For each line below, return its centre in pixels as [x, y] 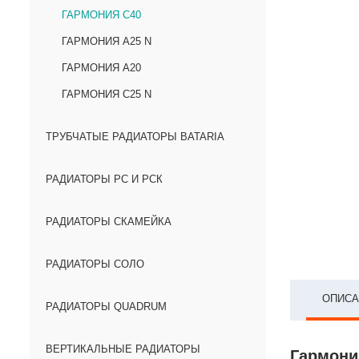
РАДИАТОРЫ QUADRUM [106, 307]
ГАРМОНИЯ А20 [101, 68]
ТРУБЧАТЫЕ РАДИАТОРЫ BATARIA [135, 137]
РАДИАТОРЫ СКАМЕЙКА [109, 222]
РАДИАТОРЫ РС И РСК [104, 179]
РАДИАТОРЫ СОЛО [95, 264]
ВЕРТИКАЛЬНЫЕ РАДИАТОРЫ [123, 349]
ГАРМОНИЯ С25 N [107, 94]
